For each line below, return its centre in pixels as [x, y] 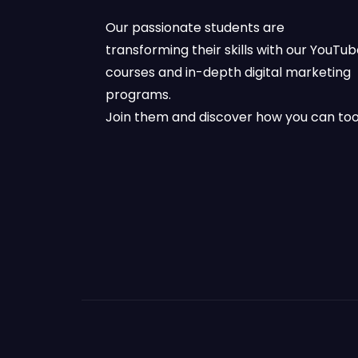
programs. [138, 95]
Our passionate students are [195, 28]
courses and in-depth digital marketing [228, 72]
